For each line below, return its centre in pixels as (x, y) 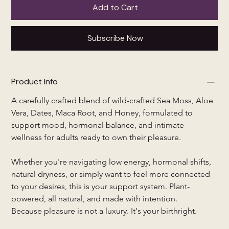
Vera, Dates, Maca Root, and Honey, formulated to (103, 113)
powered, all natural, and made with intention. (95, 199)
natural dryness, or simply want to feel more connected (112, 174)
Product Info (35, 82)
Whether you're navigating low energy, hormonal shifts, (112, 162)
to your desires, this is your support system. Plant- (101, 187)
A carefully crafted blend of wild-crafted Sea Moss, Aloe (113, 101)
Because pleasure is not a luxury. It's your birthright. (104, 211)
